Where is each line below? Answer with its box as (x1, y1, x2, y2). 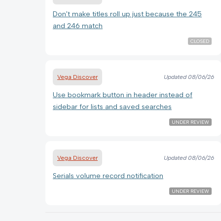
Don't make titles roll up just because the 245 (53, 9, 202, 18)
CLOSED (190, 37, 209, 44)
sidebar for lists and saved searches (53, 102, 172, 111)
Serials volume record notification (53, 171, 163, 180)
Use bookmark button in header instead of (53, 90, 192, 99)
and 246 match (53, 21, 103, 30)
